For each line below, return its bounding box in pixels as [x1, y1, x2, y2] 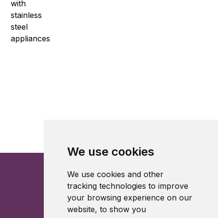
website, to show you [67, 204, 146, 214]
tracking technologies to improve [67, 181, 188, 191]
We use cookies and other [67, 169, 163, 179]
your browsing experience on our [67, 193, 192, 202]
